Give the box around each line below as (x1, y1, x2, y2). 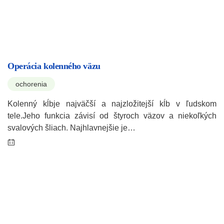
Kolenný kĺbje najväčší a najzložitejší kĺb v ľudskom (7, 99, 216, 108)
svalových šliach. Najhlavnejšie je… (7, 123, 135, 132)
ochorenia (15, 80, 47, 88)
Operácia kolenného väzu (7, 61, 100, 71)
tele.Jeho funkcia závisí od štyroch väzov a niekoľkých (7, 111, 216, 120)
